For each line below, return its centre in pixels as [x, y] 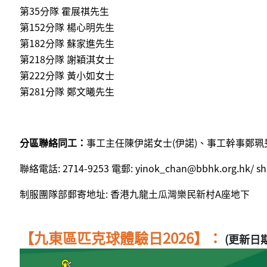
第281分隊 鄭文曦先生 [67, 91]
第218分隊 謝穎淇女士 [67, 59]
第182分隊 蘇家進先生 [67, 43]
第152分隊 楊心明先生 [67, 27]
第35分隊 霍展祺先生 [64, 11]
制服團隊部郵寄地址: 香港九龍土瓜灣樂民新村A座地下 [135, 194]
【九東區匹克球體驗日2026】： [121, 238]
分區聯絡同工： [53, 143]
